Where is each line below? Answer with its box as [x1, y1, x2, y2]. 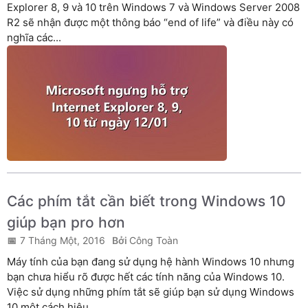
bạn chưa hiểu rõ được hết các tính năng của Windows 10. [7, 270, 285, 284]
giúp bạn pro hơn [7, 214, 125, 232]
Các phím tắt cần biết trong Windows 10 [7, 192, 286, 210]
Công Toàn [129, 234, 178, 247]
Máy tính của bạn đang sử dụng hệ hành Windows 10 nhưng [7, 255, 294, 269]
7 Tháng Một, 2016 [20, 234, 105, 247]
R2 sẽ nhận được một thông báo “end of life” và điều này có [7, 16, 294, 30]
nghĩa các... [7, 31, 61, 45]
